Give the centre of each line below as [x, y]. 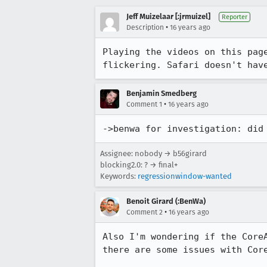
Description [145, 27]
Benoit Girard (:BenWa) [166, 201]
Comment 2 [145, 212]
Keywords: [119, 176]
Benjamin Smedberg [162, 93]
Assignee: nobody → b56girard [153, 153]
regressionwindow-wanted [185, 176]
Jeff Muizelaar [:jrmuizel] [168, 16]
